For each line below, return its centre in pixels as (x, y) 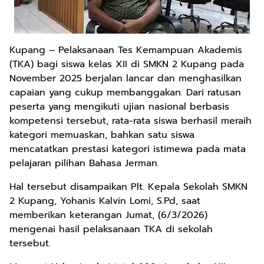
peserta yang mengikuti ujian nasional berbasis (119, 107)
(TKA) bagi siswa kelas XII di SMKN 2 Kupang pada (127, 64)
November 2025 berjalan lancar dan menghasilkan (126, 78)
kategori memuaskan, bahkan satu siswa (102, 135)
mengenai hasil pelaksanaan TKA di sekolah (111, 229)
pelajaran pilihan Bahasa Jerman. (84, 163)
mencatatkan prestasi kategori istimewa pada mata (128, 149)
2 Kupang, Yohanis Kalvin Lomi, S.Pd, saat (105, 201)
